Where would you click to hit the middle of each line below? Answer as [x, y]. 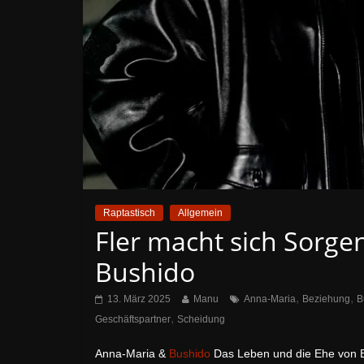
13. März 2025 [139, 299]
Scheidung [201, 319]
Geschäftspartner [133, 319]
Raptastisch [129, 213]
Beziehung [326, 299]
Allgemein [200, 213]
